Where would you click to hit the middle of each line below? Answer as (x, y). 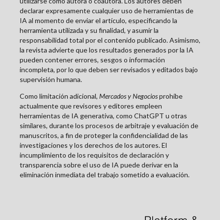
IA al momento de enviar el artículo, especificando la (98, 21)
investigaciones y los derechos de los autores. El (93, 145)
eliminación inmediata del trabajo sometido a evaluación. (105, 175)
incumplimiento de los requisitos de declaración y (94, 155)
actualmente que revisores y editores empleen (91, 106)
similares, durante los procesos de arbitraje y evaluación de (109, 126)
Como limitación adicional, (59, 96)
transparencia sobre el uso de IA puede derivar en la (99, 165)
